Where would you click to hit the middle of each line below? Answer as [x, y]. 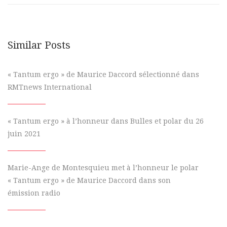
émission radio [34, 193]
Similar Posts [39, 45]
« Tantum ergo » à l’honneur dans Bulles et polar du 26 [106, 121]
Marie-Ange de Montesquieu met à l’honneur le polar [103, 168]
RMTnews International [50, 87]
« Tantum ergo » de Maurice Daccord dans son [89, 181]
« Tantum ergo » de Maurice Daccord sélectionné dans [103, 75]
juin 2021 [24, 134]
